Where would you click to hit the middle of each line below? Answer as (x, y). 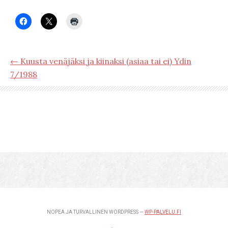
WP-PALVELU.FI (163, 212)
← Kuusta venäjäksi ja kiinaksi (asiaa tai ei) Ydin (101, 61)
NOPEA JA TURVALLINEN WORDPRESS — (96, 212)
